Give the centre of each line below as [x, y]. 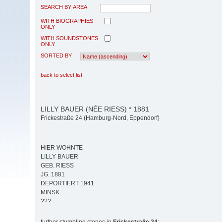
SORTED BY [56, 55]
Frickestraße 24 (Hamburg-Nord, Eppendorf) [100, 118]
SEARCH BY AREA [64, 7]
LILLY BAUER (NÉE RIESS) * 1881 [95, 109]
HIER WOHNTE [62, 148]
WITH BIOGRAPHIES [67, 21]
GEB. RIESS [57, 166]
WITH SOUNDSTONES [69, 38]
